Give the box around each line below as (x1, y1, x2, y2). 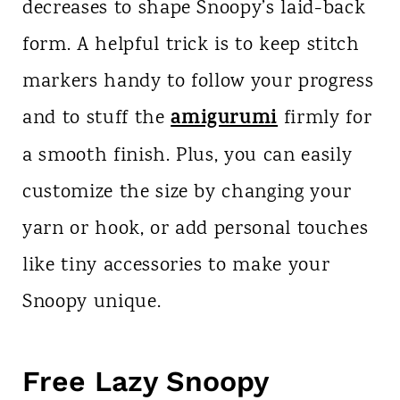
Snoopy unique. (21, 287, 162, 317)
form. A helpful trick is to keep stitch (21, 30, 360, 60)
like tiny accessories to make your (21, 251, 330, 280)
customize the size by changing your (21, 178, 353, 207)
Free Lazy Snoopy (21, 363, 268, 398)
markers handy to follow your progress (21, 67, 374, 96)
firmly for (283, 104, 372, 133)
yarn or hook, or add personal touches (21, 214, 369, 244)
